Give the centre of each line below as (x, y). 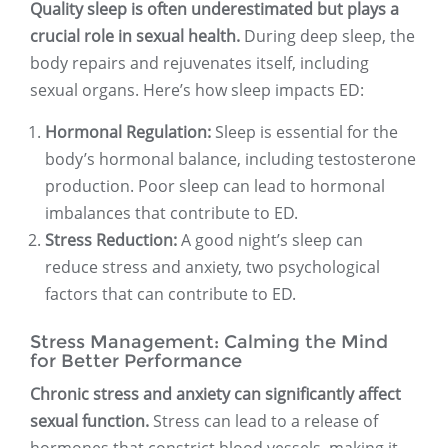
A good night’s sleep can (270, 240)
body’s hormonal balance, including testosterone (230, 159)
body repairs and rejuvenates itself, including (199, 63)
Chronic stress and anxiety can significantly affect (215, 394)
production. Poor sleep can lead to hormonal (215, 186)
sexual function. (89, 421)
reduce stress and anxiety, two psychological (212, 267)
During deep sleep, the (327, 36)
